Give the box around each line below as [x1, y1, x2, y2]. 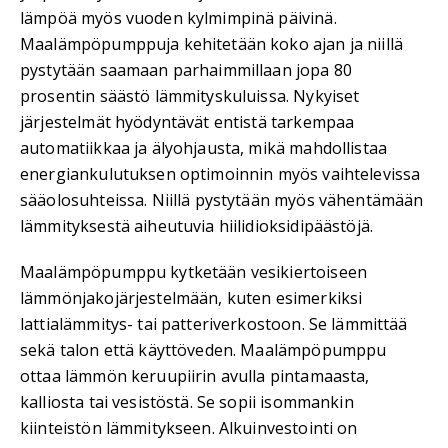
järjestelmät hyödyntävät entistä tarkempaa [20, 110, 355, 133]
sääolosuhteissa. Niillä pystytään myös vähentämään [20, 188, 424, 211]
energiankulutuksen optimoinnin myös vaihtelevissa [20, 162, 421, 185]
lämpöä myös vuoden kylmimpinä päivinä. [20, 6, 337, 29]
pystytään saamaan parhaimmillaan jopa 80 [20, 58, 352, 81]
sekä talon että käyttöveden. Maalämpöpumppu [20, 338, 387, 361]
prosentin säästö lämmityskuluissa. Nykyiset [20, 84, 360, 107]
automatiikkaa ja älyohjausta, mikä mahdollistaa [20, 136, 388, 159]
